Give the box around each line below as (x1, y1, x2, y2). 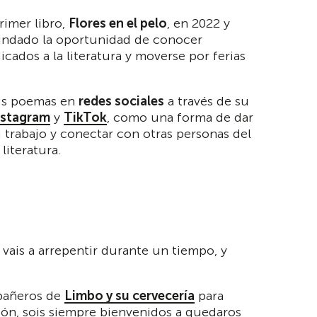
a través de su (164, 93, 249, 109)
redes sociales (79, 93, 164, 109)
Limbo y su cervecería (64, 288, 195, 304)
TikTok (64, 109, 107, 125)
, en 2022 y (167, 15, 230, 31)
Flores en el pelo (69, 15, 167, 31)
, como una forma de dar (107, 109, 253, 125)
